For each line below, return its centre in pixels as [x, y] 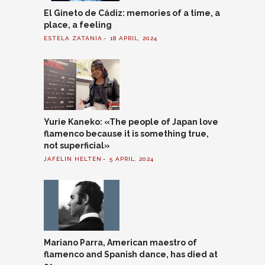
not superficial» [77, 146]
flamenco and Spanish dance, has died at [131, 255]
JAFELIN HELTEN [73, 159]
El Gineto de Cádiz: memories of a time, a [132, 13]
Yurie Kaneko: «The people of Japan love [131, 122]
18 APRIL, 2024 [134, 38]
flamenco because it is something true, [126, 134]
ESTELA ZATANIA [73, 38]
